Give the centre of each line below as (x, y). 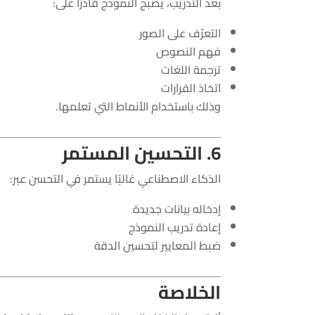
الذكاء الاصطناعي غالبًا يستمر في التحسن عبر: (115, 178)
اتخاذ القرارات (191, 88)
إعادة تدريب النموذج (174, 227)
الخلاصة (189, 292)
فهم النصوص (188, 51)
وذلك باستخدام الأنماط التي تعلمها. (138, 106)
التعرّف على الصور (180, 33)
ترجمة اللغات (191, 69)
